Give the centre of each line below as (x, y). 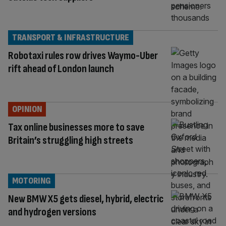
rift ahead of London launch (61, 69)
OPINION (27, 109)
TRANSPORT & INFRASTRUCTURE (71, 37)
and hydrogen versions (52, 212)
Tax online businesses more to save (76, 127)
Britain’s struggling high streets (71, 140)
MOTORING (32, 181)
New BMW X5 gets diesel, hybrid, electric (86, 199)
